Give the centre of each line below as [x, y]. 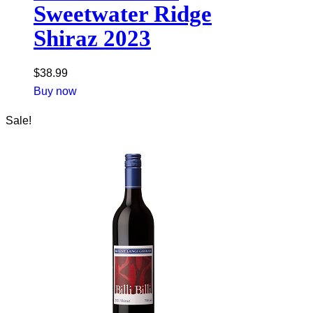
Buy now [55, 92]
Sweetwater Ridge [123, 14]
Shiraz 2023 [92, 39]
